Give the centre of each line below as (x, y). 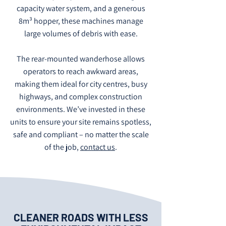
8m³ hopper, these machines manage (81, 21)
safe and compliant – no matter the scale (81, 134)
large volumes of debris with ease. (81, 34)
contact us (98, 147)
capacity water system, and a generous (81, 8)
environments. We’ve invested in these (81, 109)
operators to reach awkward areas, (81, 71)
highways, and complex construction (81, 97)
